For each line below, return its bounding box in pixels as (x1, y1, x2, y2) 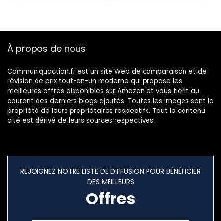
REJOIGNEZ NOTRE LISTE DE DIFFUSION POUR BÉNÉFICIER (20, 166, 201, 177)
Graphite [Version (120, 13, 189, 25)
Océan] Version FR (19, 3, 92, 15)
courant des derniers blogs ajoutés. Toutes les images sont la (7, 96, 214, 106)
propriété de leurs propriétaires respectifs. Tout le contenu (7, 106, 205, 116)
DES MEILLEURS (87, 177, 134, 187)
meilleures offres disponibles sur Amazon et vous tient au (7, 86, 199, 96)
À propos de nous (7, 42, 86, 55)
